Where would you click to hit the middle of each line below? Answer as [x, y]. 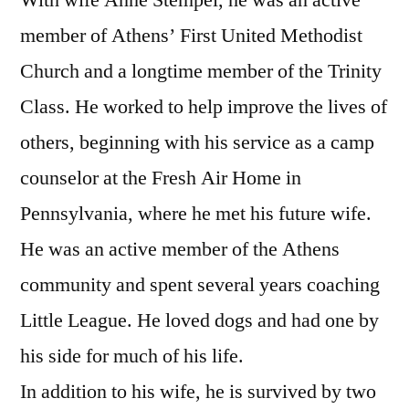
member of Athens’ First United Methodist [191, 35]
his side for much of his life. [132, 356]
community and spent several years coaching [200, 284]
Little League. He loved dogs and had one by [199, 320]
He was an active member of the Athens [180, 249]
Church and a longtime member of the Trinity [201, 71]
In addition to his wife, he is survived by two [198, 391]
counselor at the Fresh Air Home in [161, 178]
